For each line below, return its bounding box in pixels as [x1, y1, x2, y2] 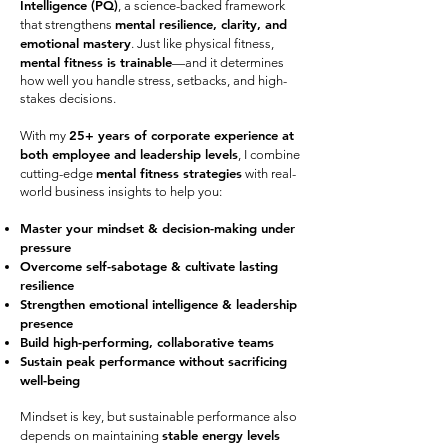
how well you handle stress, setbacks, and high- [20, 73, 287, 88]
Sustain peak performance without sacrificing [20, 353, 287, 369]
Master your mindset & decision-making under [20, 220, 295, 236]
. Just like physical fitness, [131, 36, 274, 51]
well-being [20, 372, 80, 388]
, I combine [238, 147, 300, 162]
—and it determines [172, 55, 284, 70]
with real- [242, 166, 296, 181]
